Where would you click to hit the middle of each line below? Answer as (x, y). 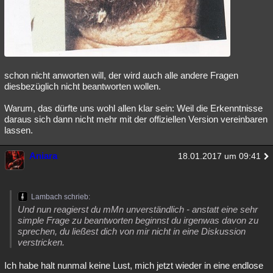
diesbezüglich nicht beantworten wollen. (83, 86)
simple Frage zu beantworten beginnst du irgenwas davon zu (138, 220)
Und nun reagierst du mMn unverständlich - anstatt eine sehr (138, 209)
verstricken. (41, 242)
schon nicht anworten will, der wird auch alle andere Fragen (121, 75)
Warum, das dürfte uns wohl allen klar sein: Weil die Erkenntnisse (133, 108)
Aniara (43, 155)
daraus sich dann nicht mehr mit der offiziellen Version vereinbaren (136, 119)
